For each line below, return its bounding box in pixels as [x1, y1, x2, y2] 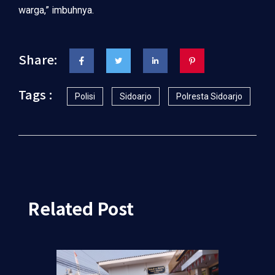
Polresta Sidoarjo [176, 91, 242, 101]
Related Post [28, 196, 134, 220]
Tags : [18, 85, 52, 103]
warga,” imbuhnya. [18, 4, 94, 16]
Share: [18, 50, 57, 68]
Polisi [75, 91, 95, 101]
